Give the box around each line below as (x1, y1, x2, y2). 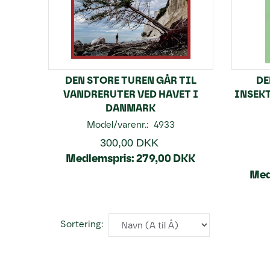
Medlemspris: (66, 152, 135, 165)
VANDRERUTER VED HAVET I (63, 88, 198, 100)
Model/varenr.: (86, 119, 151, 130)
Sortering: (60, 219, 103, 230)
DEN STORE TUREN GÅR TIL (64, 74, 196, 86)
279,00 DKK (136, 152, 196, 165)
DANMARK (105, 102, 156, 114)
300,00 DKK (99, 137, 159, 149)
